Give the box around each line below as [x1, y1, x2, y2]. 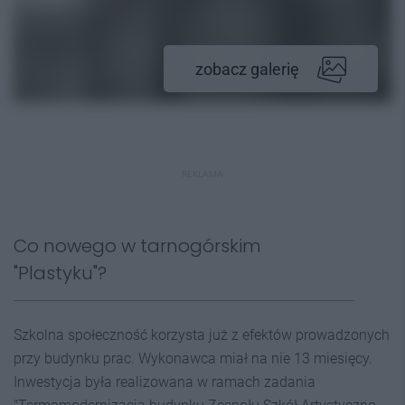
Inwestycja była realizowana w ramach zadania [14, 373, 316, 391]
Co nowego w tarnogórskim [14, 233, 261, 259]
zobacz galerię [195, 60, 299, 79]
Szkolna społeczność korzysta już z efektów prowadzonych [14, 326, 390, 344]
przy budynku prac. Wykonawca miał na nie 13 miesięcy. [14, 350, 372, 367]
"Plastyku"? [14, 260, 107, 286]
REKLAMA [182, 169, 223, 179]
